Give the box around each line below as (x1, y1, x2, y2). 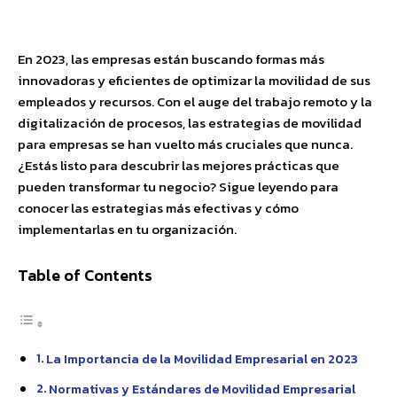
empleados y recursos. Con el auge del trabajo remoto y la (18, 91, 372, 112)
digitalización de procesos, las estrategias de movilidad (18, 113, 362, 133)
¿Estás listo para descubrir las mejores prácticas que (18, 155, 339, 175)
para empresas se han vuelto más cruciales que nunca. (18, 134, 353, 154)
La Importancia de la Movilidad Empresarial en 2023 (45, 349, 358, 369)
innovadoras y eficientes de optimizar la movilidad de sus (18, 70, 370, 90)
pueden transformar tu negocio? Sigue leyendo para (18, 176, 339, 197)
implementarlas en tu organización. (18, 219, 237, 239)
